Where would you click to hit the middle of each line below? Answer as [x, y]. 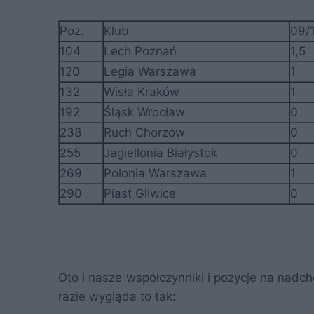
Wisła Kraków [142, 91]
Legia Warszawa [150, 71]
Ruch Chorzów [144, 132]
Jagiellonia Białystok [161, 152]
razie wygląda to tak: [117, 296]
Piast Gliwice [140, 193]
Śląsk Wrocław [144, 112]
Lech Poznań [140, 51]
